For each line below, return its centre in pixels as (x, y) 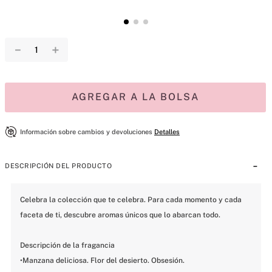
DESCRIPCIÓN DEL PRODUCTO (58, 166)
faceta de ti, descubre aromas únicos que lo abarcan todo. (120, 215)
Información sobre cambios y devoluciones (86, 132)
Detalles (167, 132)
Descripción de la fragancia (67, 246)
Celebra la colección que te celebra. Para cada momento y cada (131, 200)
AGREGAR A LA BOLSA (135, 97)
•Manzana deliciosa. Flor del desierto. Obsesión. (102, 261)
